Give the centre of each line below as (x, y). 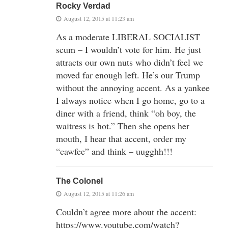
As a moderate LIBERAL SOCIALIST (128, 36)
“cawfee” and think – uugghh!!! (114, 151)
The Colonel (79, 181)
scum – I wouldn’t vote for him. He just (129, 49)
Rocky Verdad (83, 6)
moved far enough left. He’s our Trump (128, 75)
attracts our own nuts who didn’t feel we (130, 62)
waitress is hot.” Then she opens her (123, 125)
